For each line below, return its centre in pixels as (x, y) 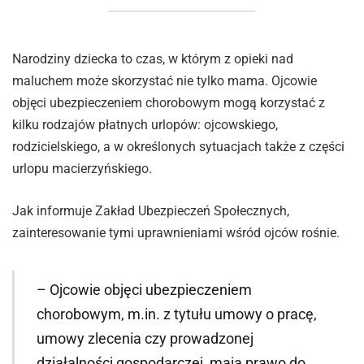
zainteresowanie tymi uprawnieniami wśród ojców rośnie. (176, 233)
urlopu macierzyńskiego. (82, 169)
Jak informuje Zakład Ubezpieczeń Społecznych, (151, 211)
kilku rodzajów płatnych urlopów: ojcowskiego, (145, 125)
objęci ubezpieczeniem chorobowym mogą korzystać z (169, 103)
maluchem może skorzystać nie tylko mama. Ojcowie (165, 81)
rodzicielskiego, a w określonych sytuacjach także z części (178, 147)
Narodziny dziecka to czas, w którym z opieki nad (153, 59)
